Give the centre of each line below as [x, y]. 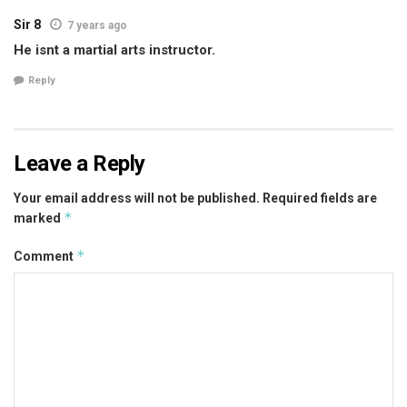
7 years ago [97, 26]
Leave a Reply [79, 163]
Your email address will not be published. [137, 198]
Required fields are [320, 198]
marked [39, 218]
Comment [45, 256]
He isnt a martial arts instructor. [114, 50]
